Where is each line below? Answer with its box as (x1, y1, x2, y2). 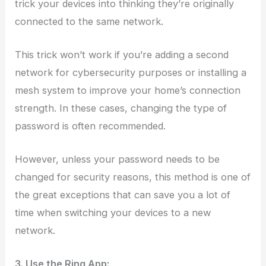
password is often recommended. (15, 119, 166, 132)
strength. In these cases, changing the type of (15, 102, 227, 114)
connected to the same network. (15, 15, 164, 27)
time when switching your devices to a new (15, 207, 211, 219)
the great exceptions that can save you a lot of (15, 189, 231, 201)
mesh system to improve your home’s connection (15, 84, 241, 96)
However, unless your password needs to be (15, 153, 220, 166)
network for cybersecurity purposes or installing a (15, 66, 247, 78)
